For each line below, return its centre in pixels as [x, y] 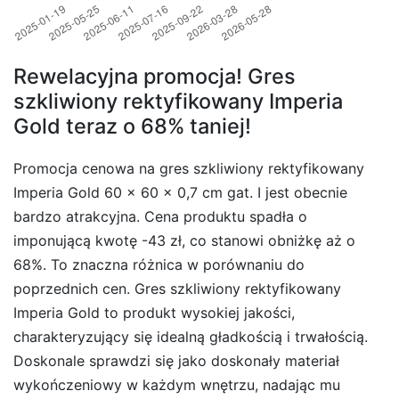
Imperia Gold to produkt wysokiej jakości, [154, 312]
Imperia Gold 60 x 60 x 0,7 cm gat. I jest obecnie [180, 192]
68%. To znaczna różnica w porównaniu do [159, 264]
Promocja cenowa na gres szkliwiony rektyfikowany [189, 168]
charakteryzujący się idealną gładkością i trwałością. [191, 336]
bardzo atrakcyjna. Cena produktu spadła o [160, 216]
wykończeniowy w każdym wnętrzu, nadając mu [177, 384]
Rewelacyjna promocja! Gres [155, 76]
